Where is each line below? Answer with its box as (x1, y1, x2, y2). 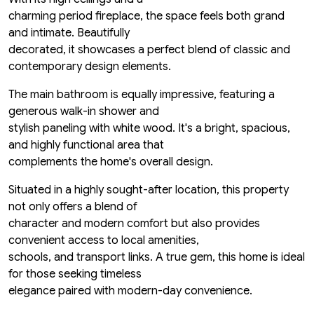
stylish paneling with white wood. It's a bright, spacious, (8, 121, 290, 136)
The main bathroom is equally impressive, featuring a (8, 88, 275, 102)
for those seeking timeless (8, 267, 142, 282)
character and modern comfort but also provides (8, 217, 260, 231)
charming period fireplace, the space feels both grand (8, 9, 285, 24)
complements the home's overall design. (8, 155, 213, 170)
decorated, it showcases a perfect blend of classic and (8, 43, 290, 57)
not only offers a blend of (8, 200, 137, 214)
